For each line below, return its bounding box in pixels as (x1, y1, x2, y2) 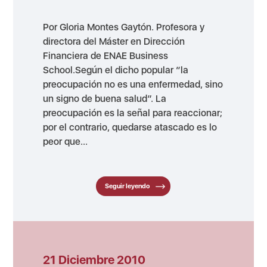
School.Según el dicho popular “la (43, 64, 189, 76)
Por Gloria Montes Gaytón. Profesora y (43, 21, 205, 33)
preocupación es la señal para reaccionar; (43, 107, 223, 119)
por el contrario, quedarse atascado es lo (43, 122, 218, 133)
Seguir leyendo (105, 182, 150, 191)
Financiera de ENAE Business (43, 50, 169, 62)
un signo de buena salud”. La (43, 93, 167, 105)
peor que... (43, 136, 88, 148)
